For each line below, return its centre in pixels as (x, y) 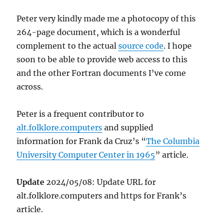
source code (141, 46)
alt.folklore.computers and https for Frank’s (102, 196)
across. (30, 87)
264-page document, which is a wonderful (99, 32)
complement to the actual (68, 46)
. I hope (178, 46)
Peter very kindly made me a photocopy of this (106, 19)
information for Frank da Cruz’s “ (82, 141)
